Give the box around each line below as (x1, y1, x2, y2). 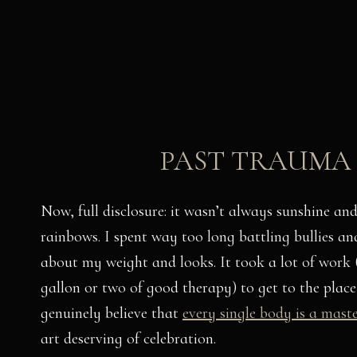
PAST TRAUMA (160, 144, 352, 178)
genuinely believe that (41, 304, 182, 323)
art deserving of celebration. (41, 329, 216, 348)
